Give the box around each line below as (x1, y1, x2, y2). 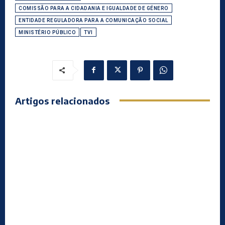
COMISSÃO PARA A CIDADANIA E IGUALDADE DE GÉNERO (19, 5, 169, 11)
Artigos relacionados (15, 94, 109, 106)
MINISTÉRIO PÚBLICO (19, 29, 76, 35)
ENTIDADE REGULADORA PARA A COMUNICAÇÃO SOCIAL (19, 17, 168, 23)
